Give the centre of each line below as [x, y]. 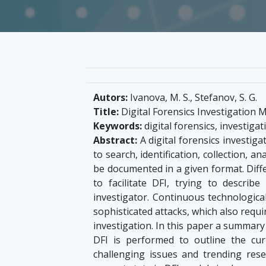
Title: [106, 112]
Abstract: [115, 140]
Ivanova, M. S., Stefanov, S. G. [192, 98]
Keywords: [118, 126]
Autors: [110, 98]
